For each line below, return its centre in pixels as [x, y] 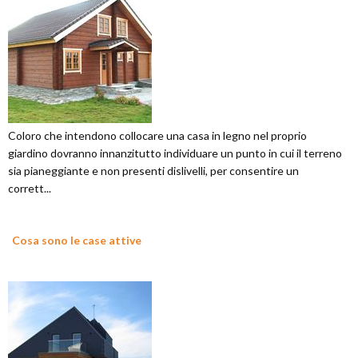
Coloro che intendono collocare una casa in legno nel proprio [157, 136]
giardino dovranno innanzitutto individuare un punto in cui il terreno [175, 153]
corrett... [30, 189]
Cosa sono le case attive [77, 241]
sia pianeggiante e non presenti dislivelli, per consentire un [153, 171]
